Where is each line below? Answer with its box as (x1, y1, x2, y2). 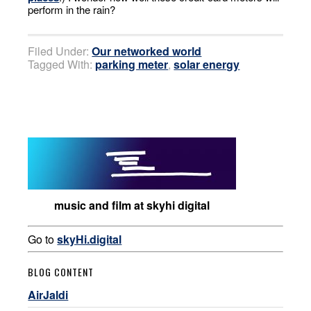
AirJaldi (28, 287, 69, 303)
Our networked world (92, 43, 202, 59)
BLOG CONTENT (28, 264, 94, 279)
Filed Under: (28, 43, 92, 59)
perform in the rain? (28, 2, 116, 17)
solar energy (174, 56, 240, 72)
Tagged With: (28, 56, 96, 72)
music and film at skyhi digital (54, 197, 210, 213)
